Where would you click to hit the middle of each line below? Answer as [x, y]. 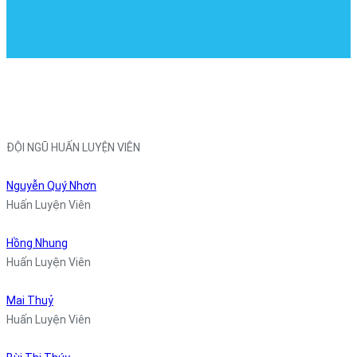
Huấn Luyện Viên [49, 205]
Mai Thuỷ [30, 301]
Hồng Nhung [37, 243]
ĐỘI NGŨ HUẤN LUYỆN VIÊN [73, 148]
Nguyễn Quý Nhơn [51, 186]
